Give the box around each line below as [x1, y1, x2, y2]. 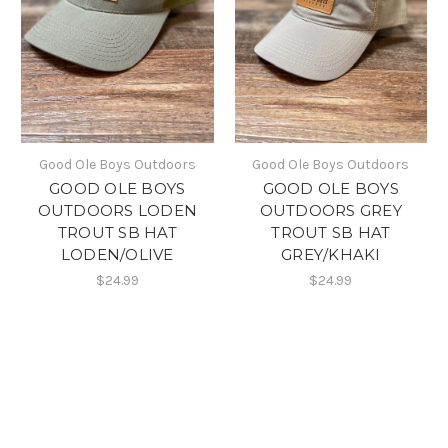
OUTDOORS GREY [259, 200, 402, 220]
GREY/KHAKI [281, 244, 381, 264]
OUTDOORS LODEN [37, 200, 197, 220]
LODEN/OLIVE [60, 244, 174, 264]
